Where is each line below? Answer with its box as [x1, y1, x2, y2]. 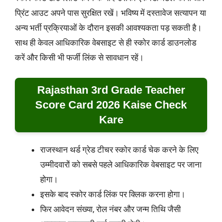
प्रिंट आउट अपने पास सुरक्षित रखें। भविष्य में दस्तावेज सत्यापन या [15, 8, 206, 18]
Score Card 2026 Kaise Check [35, 98, 187, 111]
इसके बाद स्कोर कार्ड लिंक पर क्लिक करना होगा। [40, 189, 185, 199]
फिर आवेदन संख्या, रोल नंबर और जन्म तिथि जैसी [40, 204, 181, 214]
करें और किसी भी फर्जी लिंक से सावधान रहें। [15, 53, 144, 63]
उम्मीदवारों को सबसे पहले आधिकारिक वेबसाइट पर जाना [40, 159, 202, 169]
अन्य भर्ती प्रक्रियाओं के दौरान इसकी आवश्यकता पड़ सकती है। [15, 23, 202, 33]
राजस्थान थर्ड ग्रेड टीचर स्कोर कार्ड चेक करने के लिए [40, 144, 198, 155]
